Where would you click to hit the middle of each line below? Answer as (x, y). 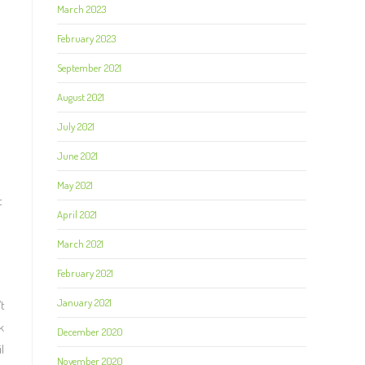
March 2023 (81, 9)
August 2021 (81, 97)
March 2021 (80, 244)
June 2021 (77, 156)
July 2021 (76, 126)
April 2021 (77, 214)
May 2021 (75, 185)
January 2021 (84, 302)
